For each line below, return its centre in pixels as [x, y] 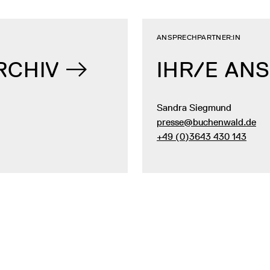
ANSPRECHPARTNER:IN [199, 37]
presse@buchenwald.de [206, 122]
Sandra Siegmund [194, 107]
